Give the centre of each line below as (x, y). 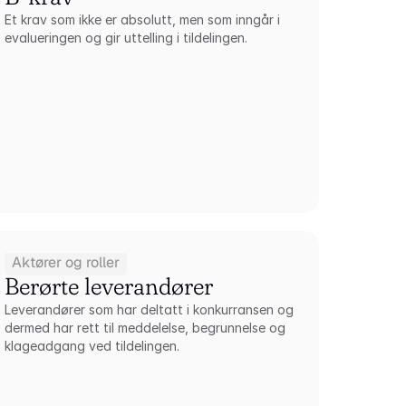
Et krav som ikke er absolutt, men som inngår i (143, 19)
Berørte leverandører (109, 286)
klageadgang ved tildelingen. (92, 346)
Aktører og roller (66, 262)
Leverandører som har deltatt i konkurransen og (150, 309)
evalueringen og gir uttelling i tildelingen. (126, 38)
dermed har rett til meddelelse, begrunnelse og (145, 328)
